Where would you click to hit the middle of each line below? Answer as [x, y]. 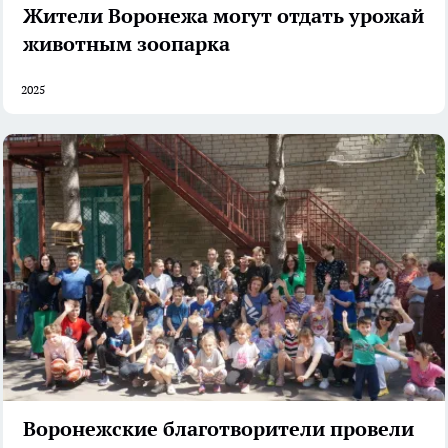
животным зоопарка [126, 43]
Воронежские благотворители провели [218, 429]
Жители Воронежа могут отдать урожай [223, 15]
